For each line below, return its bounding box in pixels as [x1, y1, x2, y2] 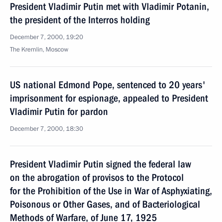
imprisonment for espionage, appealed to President [10, 92, 208, 104]
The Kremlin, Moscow [10, 45, 68, 54]
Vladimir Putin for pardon [10, 106, 108, 117]
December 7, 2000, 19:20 [10, 33, 83, 42]
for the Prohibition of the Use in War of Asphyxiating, [10, 185, 212, 197]
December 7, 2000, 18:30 [10, 124, 83, 133]
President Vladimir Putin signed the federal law [10, 158, 191, 170]
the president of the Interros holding [10, 14, 150, 26]
